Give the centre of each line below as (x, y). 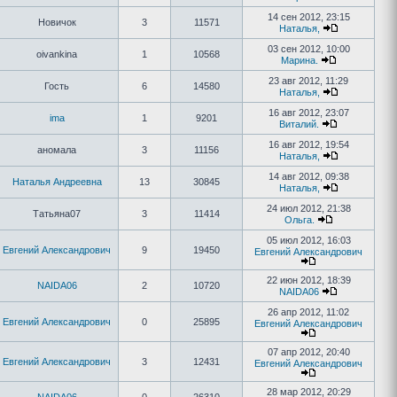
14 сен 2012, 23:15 (308, 17)
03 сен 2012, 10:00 (308, 49)
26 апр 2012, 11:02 (308, 312)
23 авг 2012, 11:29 (308, 81)
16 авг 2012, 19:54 (308, 144)
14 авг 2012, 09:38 (308, 176)
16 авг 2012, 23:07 (308, 113)
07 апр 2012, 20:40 (308, 352)
